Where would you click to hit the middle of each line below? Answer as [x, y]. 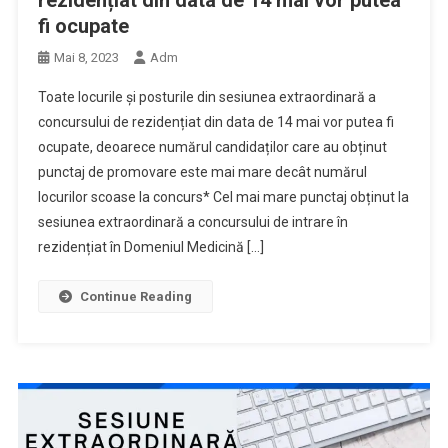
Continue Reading [135, 296]
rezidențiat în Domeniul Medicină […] [150, 246]
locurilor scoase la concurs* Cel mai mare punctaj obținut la [223, 196]
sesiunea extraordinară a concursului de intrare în [192, 221]
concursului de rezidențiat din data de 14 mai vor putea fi [215, 121]
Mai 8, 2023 [86, 57]
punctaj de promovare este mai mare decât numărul [202, 171]
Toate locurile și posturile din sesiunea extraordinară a [206, 96]
